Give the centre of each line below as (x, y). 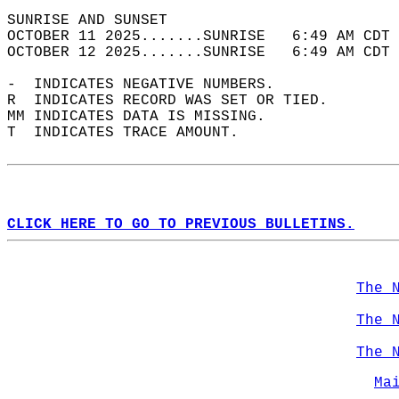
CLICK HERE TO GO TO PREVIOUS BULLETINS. (181, 224)
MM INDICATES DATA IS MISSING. (145, 117)
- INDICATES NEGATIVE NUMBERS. (150, 85)
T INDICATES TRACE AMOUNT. (132, 133)
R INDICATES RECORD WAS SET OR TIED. (176, 101)
